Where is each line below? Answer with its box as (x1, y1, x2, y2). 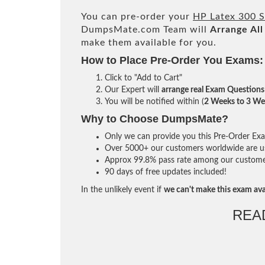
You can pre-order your (81, 12, 193, 21)
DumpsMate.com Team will (81, 25, 210, 34)
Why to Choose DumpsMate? (81, 113, 228, 125)
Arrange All (210, 25, 263, 34)
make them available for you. (81, 38, 216, 47)
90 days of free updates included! (105, 168, 227, 176)
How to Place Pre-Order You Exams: (81, 54, 263, 66)
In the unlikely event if (81, 186, 164, 194)
